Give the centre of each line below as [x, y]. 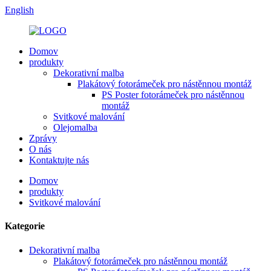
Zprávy [43, 138]
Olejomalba [75, 127]
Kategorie [25, 226]
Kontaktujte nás [59, 160]
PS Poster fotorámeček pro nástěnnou [173, 95]
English [19, 10]
